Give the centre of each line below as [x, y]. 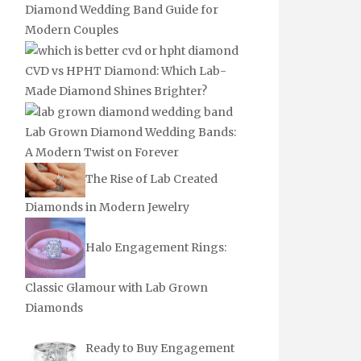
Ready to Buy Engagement [160, 348]
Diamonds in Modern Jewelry [107, 207]
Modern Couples [72, 30]
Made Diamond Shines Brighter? [116, 91]
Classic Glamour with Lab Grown [116, 288]
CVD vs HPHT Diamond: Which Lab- [126, 71]
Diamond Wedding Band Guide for [122, 10]
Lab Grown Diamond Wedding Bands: [131, 132]
